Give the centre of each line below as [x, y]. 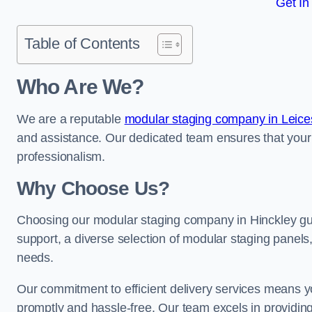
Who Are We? [80, 87]
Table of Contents [82, 44]
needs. [35, 258]
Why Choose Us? [93, 188]
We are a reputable [71, 119]
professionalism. [61, 157]
